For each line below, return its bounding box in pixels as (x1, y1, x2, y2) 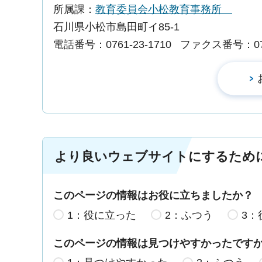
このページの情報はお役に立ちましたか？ (53, 189, 253, 202)
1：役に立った (67, 209, 136, 221)
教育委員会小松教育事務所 (95, 4, 232, 16)
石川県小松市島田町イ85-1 (53, 21, 180, 33)
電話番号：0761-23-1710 (53, 39, 171, 51)
